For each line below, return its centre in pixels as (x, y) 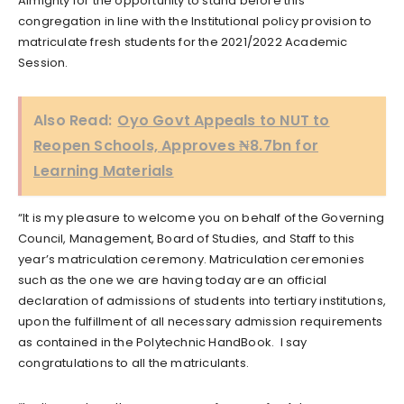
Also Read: (73, 120)
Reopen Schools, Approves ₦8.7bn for (176, 145)
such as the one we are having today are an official (173, 280)
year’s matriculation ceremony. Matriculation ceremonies (192, 259)
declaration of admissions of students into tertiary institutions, (202, 300)
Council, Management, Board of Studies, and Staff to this (187, 238)
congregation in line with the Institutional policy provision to (195, 21)
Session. (43, 62)
